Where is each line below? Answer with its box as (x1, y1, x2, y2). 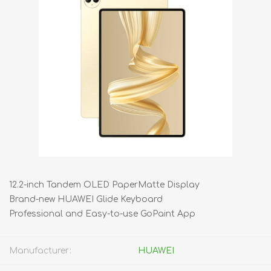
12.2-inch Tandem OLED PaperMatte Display (9, 180, 200, 189)
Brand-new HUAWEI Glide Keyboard (9, 195, 163, 204)
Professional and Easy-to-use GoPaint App (9, 209, 195, 218)
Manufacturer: (9, 246, 71, 255)
